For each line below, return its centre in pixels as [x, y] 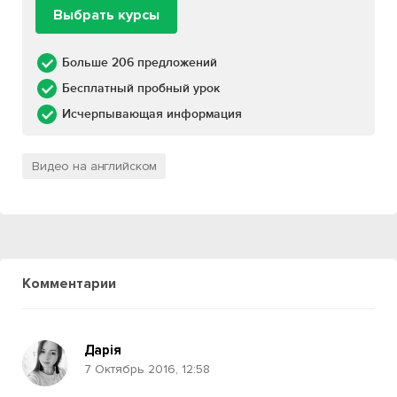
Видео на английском [95, 166]
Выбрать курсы [106, 15]
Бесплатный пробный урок [141, 88]
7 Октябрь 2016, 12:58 [147, 369]
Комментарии [69, 284]
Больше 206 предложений [140, 62]
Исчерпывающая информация [152, 114]
